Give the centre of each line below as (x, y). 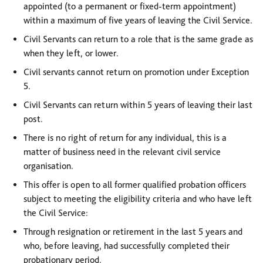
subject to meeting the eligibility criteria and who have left (138, 199)
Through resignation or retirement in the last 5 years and (133, 232)
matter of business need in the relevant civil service (122, 152)
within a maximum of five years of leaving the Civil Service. (138, 20)
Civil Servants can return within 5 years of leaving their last (138, 105)
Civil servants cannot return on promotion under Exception (136, 72)
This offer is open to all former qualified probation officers (135, 185)
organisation (47, 166)
